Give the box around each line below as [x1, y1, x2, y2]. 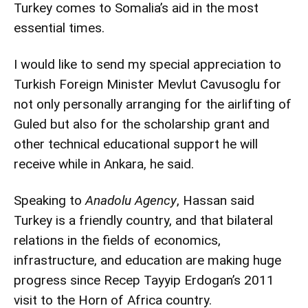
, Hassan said [177, 192, 254, 208]
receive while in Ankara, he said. [14, 155, 194, 172]
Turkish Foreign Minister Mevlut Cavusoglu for [14, 76, 281, 92]
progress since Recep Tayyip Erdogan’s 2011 [14, 272, 274, 288]
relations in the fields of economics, [14, 232, 221, 248]
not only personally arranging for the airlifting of [14, 96, 291, 112]
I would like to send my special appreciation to [14, 56, 281, 72]
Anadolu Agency [85, 192, 177, 208]
